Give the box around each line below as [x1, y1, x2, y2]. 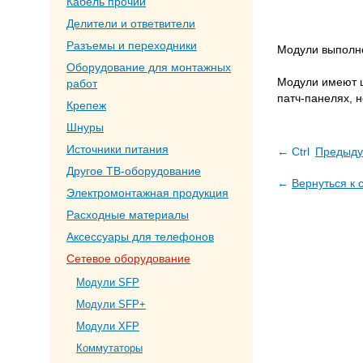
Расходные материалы [66, 208, 189, 221]
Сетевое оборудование [66, 252, 190, 265]
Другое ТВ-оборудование [66, 164, 201, 177]
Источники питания [66, 143, 169, 156]
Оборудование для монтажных [66, 61, 231, 74]
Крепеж [66, 99, 106, 112]
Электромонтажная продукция [66, 186, 228, 199]
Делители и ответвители [66, 17, 195, 30]
